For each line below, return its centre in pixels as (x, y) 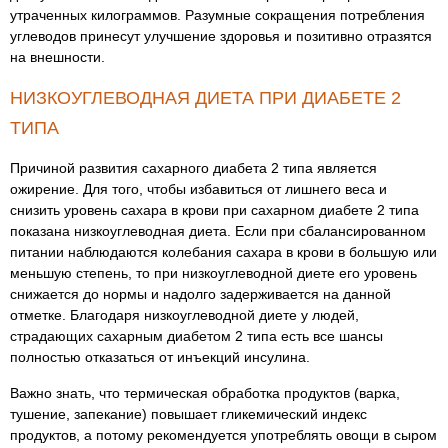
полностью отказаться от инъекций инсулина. (160, 357)
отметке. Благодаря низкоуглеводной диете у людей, (184, 315)
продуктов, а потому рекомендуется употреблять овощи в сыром (223, 435)
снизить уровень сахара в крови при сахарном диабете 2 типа (214, 210)
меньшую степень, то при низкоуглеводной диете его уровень (213, 273)
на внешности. (57, 57)
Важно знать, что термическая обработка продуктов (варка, (205, 393)
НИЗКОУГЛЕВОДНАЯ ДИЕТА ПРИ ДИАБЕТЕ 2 (205, 98)
